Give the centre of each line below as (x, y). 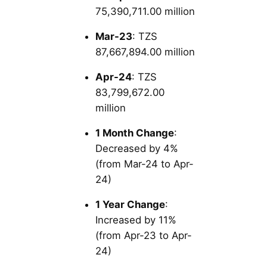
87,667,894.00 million (145, 52)
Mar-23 (114, 36)
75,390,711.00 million (145, 11)
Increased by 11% (136, 220)
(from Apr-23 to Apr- (144, 235)
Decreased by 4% (137, 148)
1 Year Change (130, 204)
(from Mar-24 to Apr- (145, 164)
